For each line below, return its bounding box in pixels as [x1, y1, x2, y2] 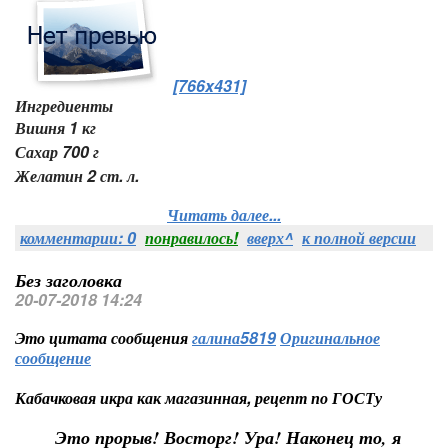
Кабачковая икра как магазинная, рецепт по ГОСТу [15, 386, 382, 409]
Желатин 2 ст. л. [15, 164, 139, 187]
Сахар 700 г [15, 140, 99, 163]
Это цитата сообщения [15, 326, 192, 349]
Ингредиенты [15, 94, 113, 117]
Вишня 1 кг [15, 116, 96, 139]
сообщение [15, 346, 91, 369]
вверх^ [247, 226, 293, 249]
